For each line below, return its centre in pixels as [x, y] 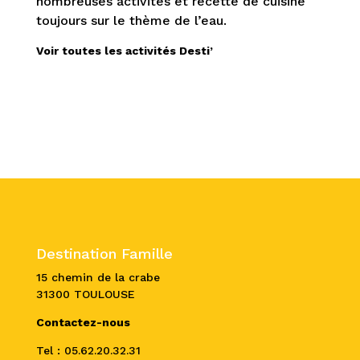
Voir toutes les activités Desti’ [124, 51]
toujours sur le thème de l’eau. [131, 20]
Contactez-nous [83, 323]
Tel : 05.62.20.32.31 [88, 351]
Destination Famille [104, 254]
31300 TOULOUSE [85, 295]
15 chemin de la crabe [98, 278]
